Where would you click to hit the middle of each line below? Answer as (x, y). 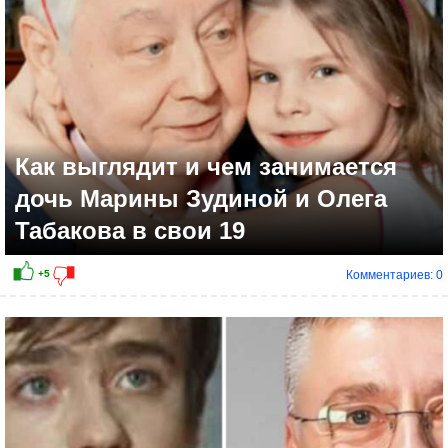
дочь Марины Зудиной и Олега (201, 199)
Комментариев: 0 (394, 275)
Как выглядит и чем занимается (206, 167)
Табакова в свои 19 (130, 231)
